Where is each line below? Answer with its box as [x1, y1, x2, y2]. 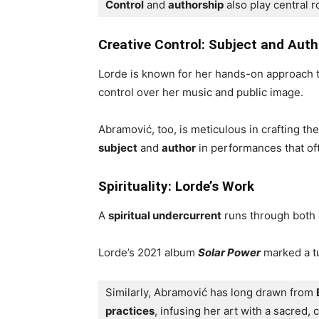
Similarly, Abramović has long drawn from [105, 286, 316, 299]
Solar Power [198, 246, 261, 259]
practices [105, 304, 155, 318]
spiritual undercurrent [108, 209, 221, 222]
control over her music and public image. [98, 85, 303, 99]
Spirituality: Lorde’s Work [98, 178, 254, 194]
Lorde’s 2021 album [98, 246, 198, 259]
